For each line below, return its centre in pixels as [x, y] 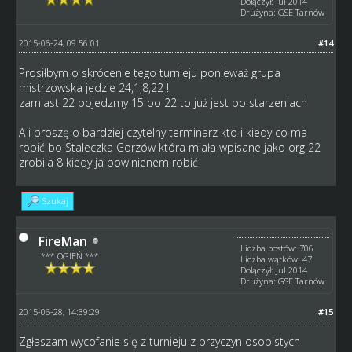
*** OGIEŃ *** [70, 255]
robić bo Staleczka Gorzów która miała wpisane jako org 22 [169, 147]
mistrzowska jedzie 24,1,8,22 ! [93, 87]
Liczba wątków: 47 [277, 258]
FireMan [62, 241]
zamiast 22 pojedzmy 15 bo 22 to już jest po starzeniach [163, 102]
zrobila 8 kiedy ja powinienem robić [108, 162]
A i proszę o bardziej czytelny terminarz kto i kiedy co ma [163, 132]
